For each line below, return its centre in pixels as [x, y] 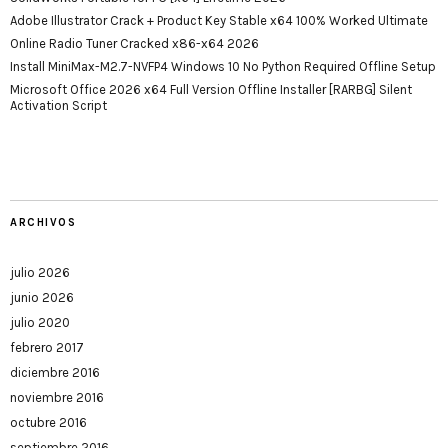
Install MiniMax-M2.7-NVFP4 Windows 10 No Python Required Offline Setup [223, 66]
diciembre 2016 [55, 372]
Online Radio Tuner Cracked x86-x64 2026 [134, 43]
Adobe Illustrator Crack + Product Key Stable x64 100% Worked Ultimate [219, 20]
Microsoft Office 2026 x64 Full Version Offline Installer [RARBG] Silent [211, 89]
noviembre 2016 [57, 397]
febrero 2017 [47, 347]
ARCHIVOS [43, 222]
